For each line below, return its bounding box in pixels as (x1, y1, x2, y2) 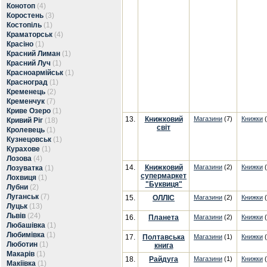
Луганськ (7, 193, 39, 201)
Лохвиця (7, 173, 36, 182)
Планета (148, 213, 179, 222)
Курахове (7, 145, 40, 153)
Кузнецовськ (7, 135, 51, 144)
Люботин (7, 240, 38, 249)
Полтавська (142, 233, 185, 241)
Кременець (7, 88, 45, 96)
